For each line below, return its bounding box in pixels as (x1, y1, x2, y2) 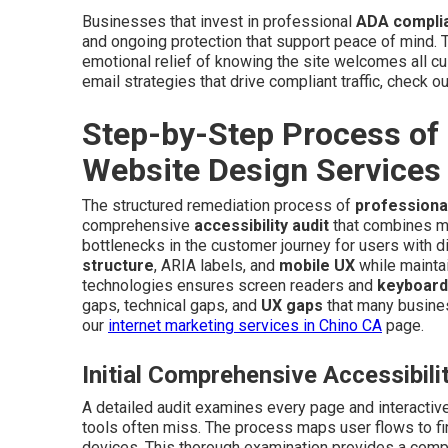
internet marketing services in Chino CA (108, 316, 382, 336)
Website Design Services (82, 151, 441, 190)
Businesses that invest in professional (82, 12, 356, 32)
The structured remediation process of (82, 196, 355, 216)
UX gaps (261, 296, 323, 316)
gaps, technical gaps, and (82, 296, 261, 316)
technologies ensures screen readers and (82, 276, 377, 296)
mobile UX (279, 256, 355, 276)
